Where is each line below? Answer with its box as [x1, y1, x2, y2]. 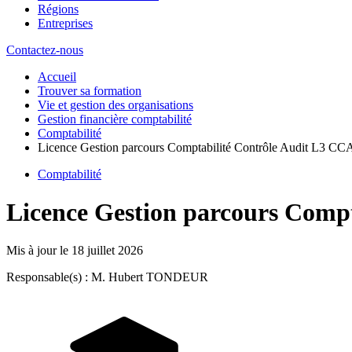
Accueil [38, 69, 76, 83]
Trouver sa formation [38, 83, 141, 97]
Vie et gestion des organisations [38, 97, 193, 112]
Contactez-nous [6, 42, 83, 57]
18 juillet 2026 [71, 244, 143, 258]
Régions [38, 2, 79, 16]
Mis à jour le [6, 244, 71, 258]
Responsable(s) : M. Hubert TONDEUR [6, 270, 208, 284]
